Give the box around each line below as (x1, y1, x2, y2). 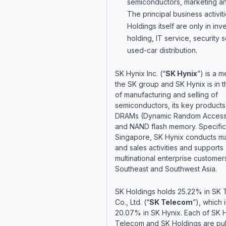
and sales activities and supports (115, 143, 223, 152)
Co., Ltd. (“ (115, 198, 149, 206)
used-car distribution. (127, 46, 199, 54)
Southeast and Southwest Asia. (115, 164, 221, 173)
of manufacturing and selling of (115, 90, 218, 99)
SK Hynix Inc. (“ (115, 69, 165, 78)
